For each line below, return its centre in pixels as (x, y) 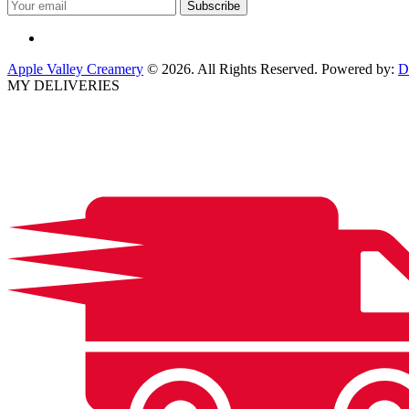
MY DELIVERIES (63, 85)
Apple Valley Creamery (75, 68)
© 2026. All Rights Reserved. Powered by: (271, 68)
